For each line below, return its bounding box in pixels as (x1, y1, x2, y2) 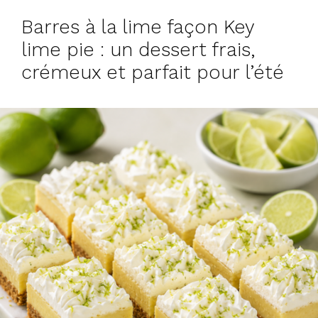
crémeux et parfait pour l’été (21, 60, 284, 84)
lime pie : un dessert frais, (21, 38, 256, 61)
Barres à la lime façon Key (21, 15, 254, 38)
